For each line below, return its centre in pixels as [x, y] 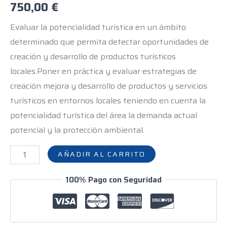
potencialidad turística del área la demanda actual [104, 116]
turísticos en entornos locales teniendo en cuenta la [108, 101]
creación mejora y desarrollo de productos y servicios [109, 86]
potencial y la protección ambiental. [77, 130]
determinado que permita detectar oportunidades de [109, 42]
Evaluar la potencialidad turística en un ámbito [98, 27]
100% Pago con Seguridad [113, 179]
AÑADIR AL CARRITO [102, 154]
